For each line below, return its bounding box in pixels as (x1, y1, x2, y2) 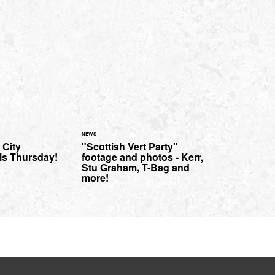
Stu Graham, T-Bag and (82, 160, 190, 175)
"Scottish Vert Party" (82, 139, 178, 154)
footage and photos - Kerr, (82, 150, 203, 165)
